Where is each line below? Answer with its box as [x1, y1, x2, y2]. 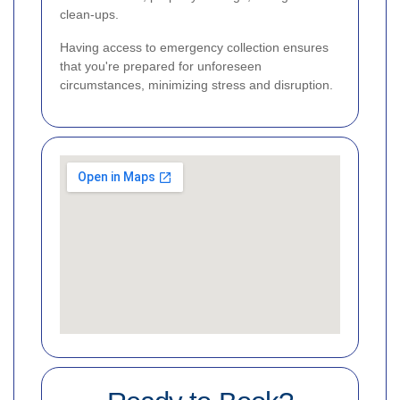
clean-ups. [60, 6, 119, 21]
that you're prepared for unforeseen [60, 58, 262, 73]
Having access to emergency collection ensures [60, 39, 329, 54]
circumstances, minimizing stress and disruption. [60, 77, 333, 92]
